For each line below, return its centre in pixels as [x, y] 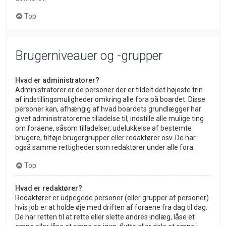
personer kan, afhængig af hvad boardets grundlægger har [108, 109]
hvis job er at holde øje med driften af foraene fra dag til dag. [111, 207]
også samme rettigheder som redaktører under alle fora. [105, 147]
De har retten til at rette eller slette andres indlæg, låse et [105, 217]
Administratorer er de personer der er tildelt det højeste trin [109, 90]
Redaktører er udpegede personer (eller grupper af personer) [112, 197]
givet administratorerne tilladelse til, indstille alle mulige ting [109, 118]
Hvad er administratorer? [57, 80]
